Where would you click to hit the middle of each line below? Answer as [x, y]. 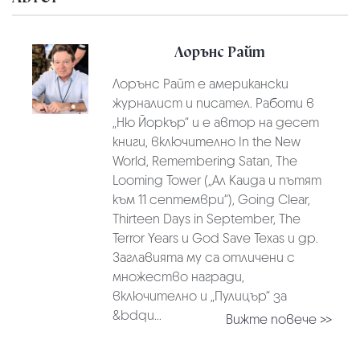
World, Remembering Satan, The [205, 161]
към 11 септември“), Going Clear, [211, 199]
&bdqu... [137, 315]
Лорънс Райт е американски [200, 84]
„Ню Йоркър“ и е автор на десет [215, 122]
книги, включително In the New [206, 141]
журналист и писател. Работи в [213, 103]
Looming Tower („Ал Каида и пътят [217, 180]
